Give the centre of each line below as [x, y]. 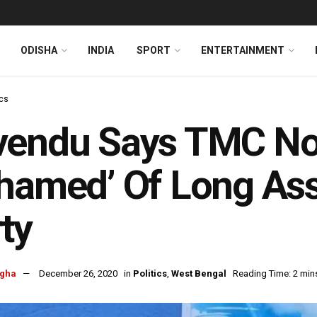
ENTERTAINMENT [243, 50]
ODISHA [39, 50]
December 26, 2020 [78, 274]
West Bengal [199, 274]
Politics [150, 274]
